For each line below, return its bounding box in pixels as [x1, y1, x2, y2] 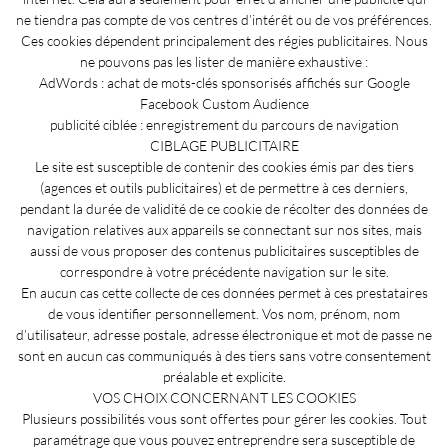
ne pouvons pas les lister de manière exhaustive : [80, 52, 368, 70]
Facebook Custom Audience [139, 94, 309, 112]
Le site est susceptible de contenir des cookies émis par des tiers [34, 157, 414, 175]
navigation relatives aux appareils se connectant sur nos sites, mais [26, 220, 422, 238]
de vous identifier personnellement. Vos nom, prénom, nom [48, 304, 400, 322]
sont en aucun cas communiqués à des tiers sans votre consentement [17, 346, 431, 364]
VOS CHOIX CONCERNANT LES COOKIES [92, 388, 356, 406]
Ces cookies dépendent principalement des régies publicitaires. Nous [20, 31, 428, 49]
